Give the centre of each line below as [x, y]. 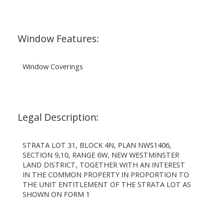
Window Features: [58, 38]
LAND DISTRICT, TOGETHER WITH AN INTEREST [104, 164]
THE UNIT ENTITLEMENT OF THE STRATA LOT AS [107, 184]
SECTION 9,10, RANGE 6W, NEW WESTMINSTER [101, 154]
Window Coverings [53, 66]
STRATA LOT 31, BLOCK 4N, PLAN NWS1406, [97, 145]
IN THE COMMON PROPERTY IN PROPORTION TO [106, 174]
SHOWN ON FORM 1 [56, 194]
